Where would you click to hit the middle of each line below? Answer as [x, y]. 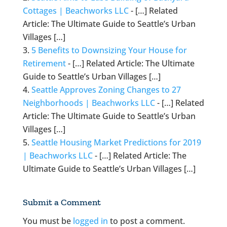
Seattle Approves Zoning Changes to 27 [106, 89]
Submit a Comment [62, 202]
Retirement [44, 63]
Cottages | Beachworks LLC [75, 10]
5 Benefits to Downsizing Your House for [109, 50]
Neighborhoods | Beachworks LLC [89, 103]
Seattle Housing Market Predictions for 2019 [116, 142]
